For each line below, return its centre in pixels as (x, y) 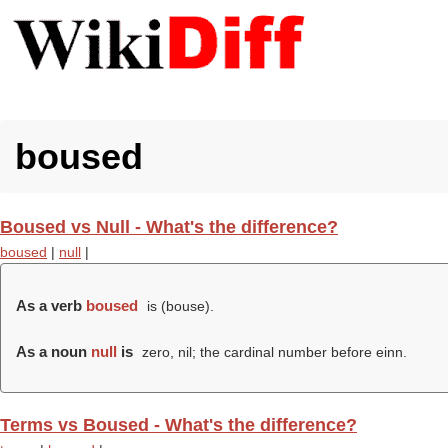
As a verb (51, 305)
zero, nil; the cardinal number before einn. (272, 352)
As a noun (53, 351)
